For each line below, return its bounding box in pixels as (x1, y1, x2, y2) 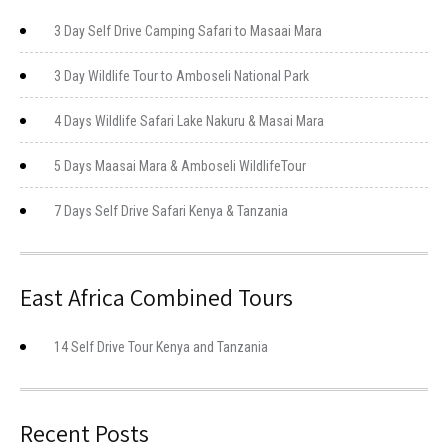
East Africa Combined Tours (20, 281, 293, 313)
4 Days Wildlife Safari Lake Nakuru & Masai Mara (54, 113, 324, 129)
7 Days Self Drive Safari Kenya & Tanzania (54, 203, 288, 219)
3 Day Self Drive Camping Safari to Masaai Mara (54, 23, 322, 39)
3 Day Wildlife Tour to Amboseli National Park (54, 68, 309, 84)
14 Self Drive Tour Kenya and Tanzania (54, 339, 268, 355)
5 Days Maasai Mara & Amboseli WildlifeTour (54, 158, 306, 174)
